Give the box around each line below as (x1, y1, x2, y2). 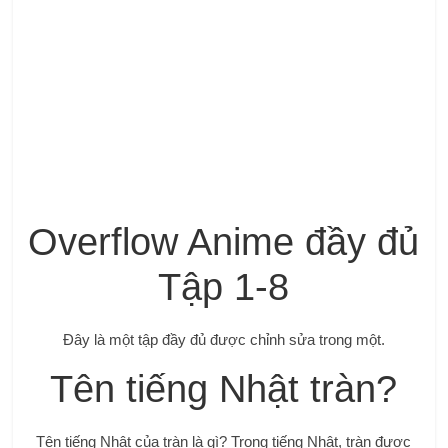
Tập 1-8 (158, 266, 290, 309)
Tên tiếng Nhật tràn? (50, 368, 398, 411)
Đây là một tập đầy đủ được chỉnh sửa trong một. (62, 331, 385, 349)
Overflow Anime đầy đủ (28, 221, 420, 264)
